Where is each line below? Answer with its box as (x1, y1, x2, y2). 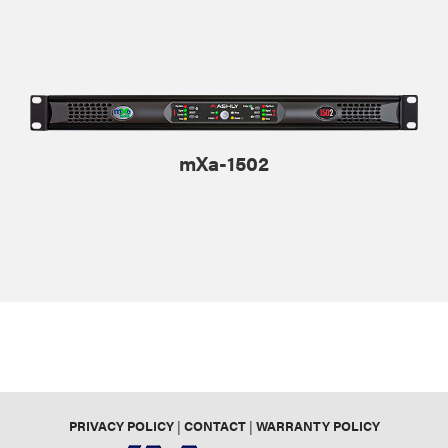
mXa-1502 (179, 148, 269, 178)
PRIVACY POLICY (68, 416, 174, 436)
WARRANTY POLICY (255, 416, 380, 436)
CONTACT (183, 416, 246, 436)
